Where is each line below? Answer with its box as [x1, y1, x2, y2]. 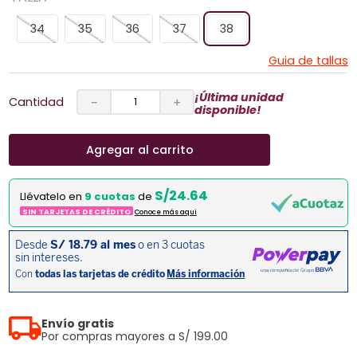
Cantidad [9, 93, 65, 110]
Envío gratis [41, 315, 114, 331]
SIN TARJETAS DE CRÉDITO [22, 206, 131, 217]
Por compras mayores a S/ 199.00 [41, 328, 228, 344]
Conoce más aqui [134, 206, 197, 217]
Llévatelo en [20, 189, 85, 205]
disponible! [194, 102, 262, 119]
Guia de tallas [268, 53, 348, 69]
